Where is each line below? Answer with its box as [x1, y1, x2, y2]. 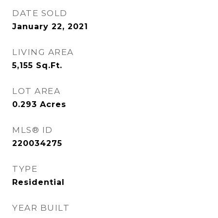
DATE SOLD [12, 8, 68, 18]
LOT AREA [12, 86, 60, 96]
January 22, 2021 [12, 22, 88, 31]
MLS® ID [12, 125, 53, 135]
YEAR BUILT [12, 203, 70, 213]
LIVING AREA [12, 47, 74, 57]
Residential [12, 178, 65, 187]
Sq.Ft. [36, 61, 62, 70]
